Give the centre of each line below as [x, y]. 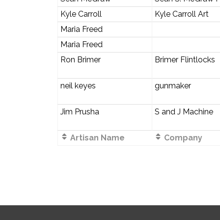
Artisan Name [96, 137]
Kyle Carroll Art [181, 14]
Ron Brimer [80, 59]
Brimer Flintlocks [185, 59]
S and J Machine [184, 111]
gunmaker [173, 85]
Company [182, 137]
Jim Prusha [80, 111]
